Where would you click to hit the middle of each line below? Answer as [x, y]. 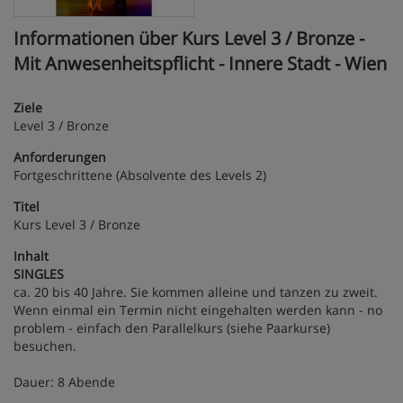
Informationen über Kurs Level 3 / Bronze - [189, 39]
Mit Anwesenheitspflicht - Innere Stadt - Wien [200, 64]
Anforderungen [60, 157]
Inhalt [31, 256]
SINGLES [39, 274]
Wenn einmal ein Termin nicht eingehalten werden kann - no [198, 310]
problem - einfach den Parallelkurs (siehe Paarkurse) [172, 328]
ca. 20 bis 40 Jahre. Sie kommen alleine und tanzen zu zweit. [196, 292]
